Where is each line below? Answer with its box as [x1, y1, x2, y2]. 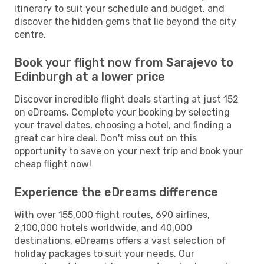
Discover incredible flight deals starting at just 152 [14, 93, 239, 105]
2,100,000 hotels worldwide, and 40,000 [14, 222, 192, 233]
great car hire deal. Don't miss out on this [14, 132, 197, 144]
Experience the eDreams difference [14, 184, 218, 199]
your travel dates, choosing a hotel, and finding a [14, 119, 232, 131]
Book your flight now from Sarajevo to [14, 55, 233, 70]
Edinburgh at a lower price [14, 69, 165, 84]
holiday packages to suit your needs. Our [14, 247, 194, 259]
